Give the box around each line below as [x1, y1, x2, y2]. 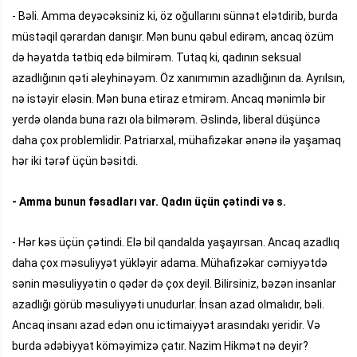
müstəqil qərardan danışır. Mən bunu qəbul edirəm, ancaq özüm [12, 29, 334, 43]
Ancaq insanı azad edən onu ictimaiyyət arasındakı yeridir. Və [12, 318, 320, 331]
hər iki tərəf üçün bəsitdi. [12, 154, 138, 167]
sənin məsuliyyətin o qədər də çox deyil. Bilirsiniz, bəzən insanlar [12, 277, 336, 290]
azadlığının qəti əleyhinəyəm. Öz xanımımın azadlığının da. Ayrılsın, [12, 71, 345, 84]
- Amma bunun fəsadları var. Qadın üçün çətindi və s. [12, 194, 288, 208]
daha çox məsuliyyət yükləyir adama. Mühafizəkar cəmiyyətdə [12, 256, 328, 269]
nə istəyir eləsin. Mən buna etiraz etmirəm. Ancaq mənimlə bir [12, 92, 326, 105]
